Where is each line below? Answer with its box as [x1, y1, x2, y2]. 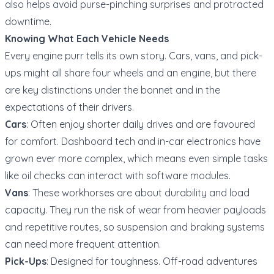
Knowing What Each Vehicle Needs [5, 32, 169, 45]
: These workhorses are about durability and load [28, 186, 250, 199]
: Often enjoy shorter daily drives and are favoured [26, 117, 255, 130]
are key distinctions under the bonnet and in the [5, 83, 220, 96]
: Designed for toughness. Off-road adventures [46, 254, 257, 267]
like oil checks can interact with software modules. [5, 169, 231, 182]
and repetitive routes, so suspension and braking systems [5, 220, 265, 233]
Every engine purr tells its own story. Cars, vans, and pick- [5, 49, 262, 62]
